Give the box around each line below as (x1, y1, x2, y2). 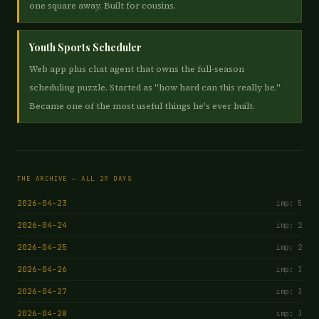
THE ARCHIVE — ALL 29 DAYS (17, 174, 132, 183)
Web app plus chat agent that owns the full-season (29, 63, 244, 75)
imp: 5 (276, 199, 302, 208)
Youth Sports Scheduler (29, 41, 142, 54)
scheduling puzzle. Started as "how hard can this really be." (29, 82, 281, 93)
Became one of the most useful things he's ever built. (29, 100, 255, 112)
